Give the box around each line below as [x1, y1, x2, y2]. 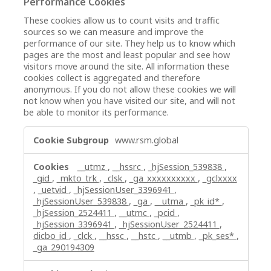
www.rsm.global [114, 134, 178, 146]
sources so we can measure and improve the [23, 25, 204, 38]
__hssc [99, 230, 126, 242]
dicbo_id [33, 230, 69, 242]
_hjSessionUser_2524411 [119, 218, 220, 230]
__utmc [119, 207, 149, 219]
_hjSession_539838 [148, 161, 224, 173]
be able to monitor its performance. [23, 106, 169, 118]
